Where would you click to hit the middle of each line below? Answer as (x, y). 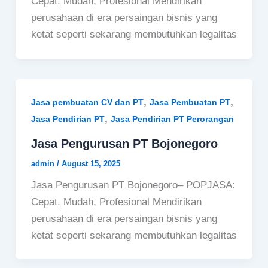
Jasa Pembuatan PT (190, 103)
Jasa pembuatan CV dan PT (87, 103)
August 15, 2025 (91, 163)
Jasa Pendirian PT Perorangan (172, 119)
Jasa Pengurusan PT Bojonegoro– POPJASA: (133, 185)
